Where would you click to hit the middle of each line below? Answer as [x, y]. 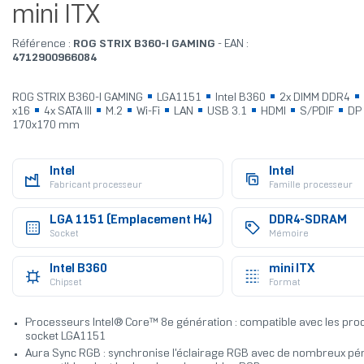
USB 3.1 [227, 112]
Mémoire [288, 234]
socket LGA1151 [65, 337]
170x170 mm [45, 126]
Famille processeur [310, 186]
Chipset [65, 283]
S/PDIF [316, 112]
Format [284, 283]
